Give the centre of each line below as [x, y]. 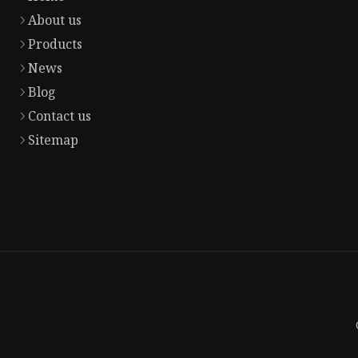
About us [55, 20]
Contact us [60, 116]
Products [55, 44]
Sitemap [53, 140]
